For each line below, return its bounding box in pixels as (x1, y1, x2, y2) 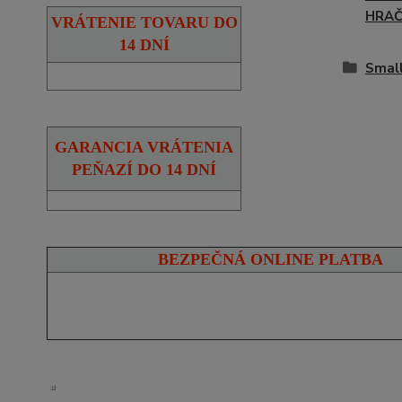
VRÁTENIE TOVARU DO (50, 13, 238, 31)
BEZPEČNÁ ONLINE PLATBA (157, 249, 383, 268)
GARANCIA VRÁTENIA (55, 137, 233, 156)
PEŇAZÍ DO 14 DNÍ (72, 160, 216, 179)
